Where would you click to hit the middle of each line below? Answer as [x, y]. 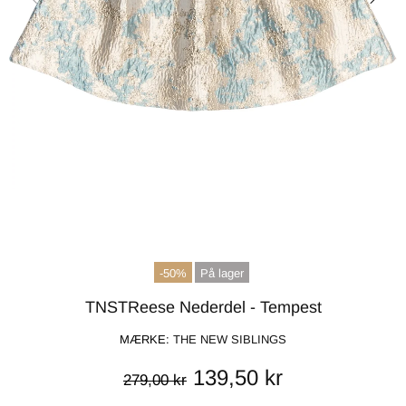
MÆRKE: [146, 339]
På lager [222, 273]
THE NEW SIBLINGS [230, 339]
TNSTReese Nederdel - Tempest [203, 307]
